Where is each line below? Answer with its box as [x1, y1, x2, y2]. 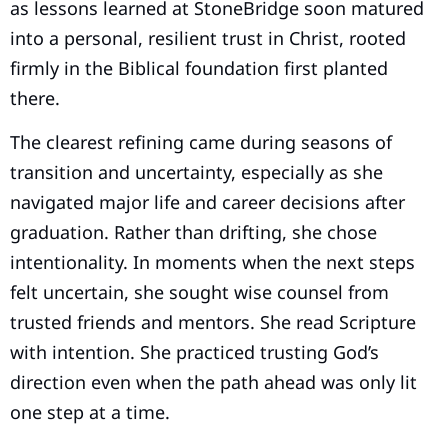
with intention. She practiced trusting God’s [10, 339, 379, 364]
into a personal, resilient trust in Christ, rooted [10, 25, 406, 50]
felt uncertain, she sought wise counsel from [10, 279, 389, 304]
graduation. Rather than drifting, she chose [10, 219, 377, 244]
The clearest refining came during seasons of [10, 129, 392, 154]
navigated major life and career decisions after [10, 189, 405, 214]
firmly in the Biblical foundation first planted [10, 55, 388, 80]
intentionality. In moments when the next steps [10, 249, 415, 274]
